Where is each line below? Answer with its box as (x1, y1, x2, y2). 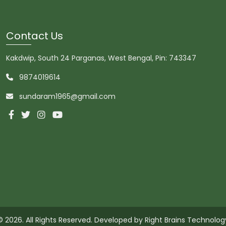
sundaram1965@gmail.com (19, 91, 116, 101)
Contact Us (6, 28, 63, 43)
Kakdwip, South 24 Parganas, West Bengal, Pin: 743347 (6, 52, 196, 63)
